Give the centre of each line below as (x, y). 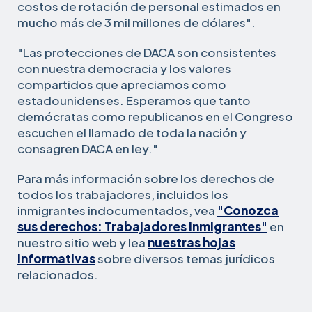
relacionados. (58, 274)
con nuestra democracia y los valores (124, 68)
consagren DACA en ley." (88, 148)
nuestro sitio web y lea (83, 242)
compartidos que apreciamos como (122, 84)
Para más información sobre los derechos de (146, 178)
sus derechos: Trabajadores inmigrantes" (142, 226)
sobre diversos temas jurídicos (185, 258)
